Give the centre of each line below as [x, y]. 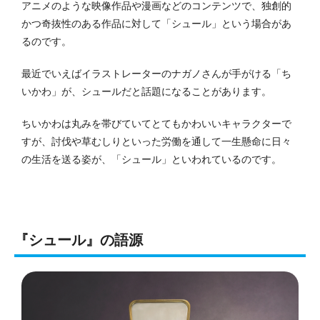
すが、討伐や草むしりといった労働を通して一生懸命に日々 [156, 141]
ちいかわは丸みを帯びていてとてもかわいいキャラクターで [156, 123]
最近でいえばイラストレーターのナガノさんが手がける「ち [156, 73]
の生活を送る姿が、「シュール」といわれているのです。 [151, 159]
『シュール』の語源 [79, 240]
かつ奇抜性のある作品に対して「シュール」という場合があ [156, 23]
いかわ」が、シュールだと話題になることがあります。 [146, 91]
